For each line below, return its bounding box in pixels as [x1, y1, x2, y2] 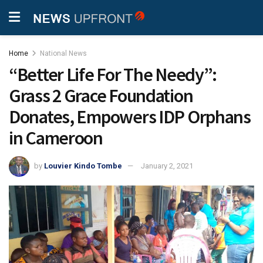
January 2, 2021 [141, 161, 193, 170]
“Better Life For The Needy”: [9, 63, 217, 86]
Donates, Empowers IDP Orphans [9, 105, 251, 129]
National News [40, 49, 87, 58]
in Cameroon [9, 126, 103, 150]
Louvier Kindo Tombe [44, 161, 122, 170]
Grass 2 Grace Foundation [9, 84, 193, 107]
